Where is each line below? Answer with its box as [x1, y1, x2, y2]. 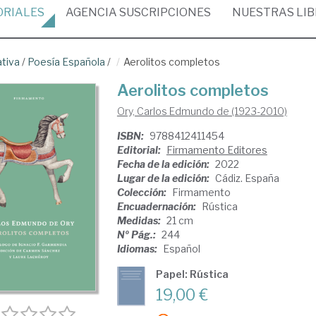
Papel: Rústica [155, 268, 229, 280]
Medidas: [116, 214, 163, 226]
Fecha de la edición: [116, 158, 212, 170]
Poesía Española [28, 56, 105, 68]
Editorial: [116, 144, 163, 156]
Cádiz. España [214, 172, 279, 184]
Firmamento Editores [166, 144, 267, 156]
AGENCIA [66, 6, 117, 19]
